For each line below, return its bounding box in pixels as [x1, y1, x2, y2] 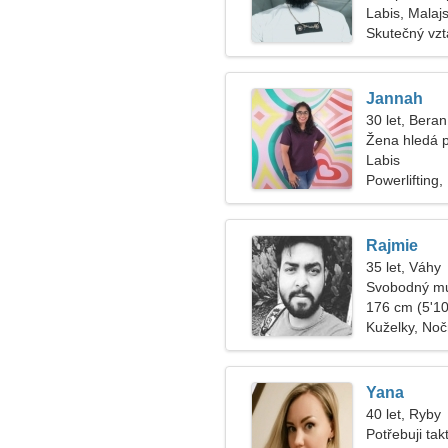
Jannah [366, 90, 423, 107]
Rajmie [366, 237, 418, 254]
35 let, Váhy [366, 259, 441, 275]
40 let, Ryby [366, 406, 441, 422]
